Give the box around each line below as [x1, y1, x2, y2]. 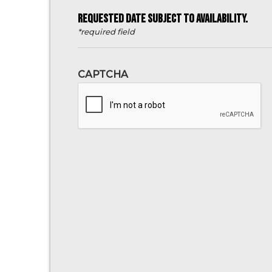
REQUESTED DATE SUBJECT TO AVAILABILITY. [78, 12, 248, 27]
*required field [78, 27, 135, 37]
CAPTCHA [78, 69, 128, 81]
